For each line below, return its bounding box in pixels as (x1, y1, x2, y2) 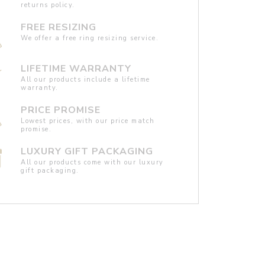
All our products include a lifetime (21, 75, 150, 84)
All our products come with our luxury (21, 157, 164, 167)
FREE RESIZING (21, 20, 97, 34)
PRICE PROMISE (21, 103, 101, 117)
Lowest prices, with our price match (21, 116, 155, 125)
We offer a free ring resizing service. (21, 33, 159, 43)
